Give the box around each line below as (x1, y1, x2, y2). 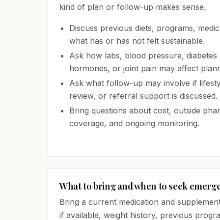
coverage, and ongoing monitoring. (69, 118, 199, 128)
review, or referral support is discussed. (69, 91, 218, 101)
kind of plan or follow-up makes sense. (59, 2, 206, 12)
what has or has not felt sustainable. (69, 36, 205, 46)
